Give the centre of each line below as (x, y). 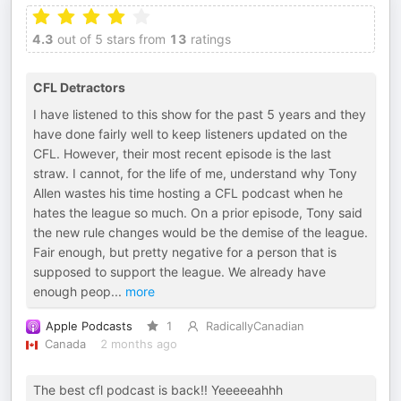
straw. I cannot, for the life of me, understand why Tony (195, 173)
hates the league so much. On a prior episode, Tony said (198, 213)
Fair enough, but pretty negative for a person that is (185, 252)
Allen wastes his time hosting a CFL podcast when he (188, 193)
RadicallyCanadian (255, 326)
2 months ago (138, 344)
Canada (65, 344)
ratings (209, 39)
